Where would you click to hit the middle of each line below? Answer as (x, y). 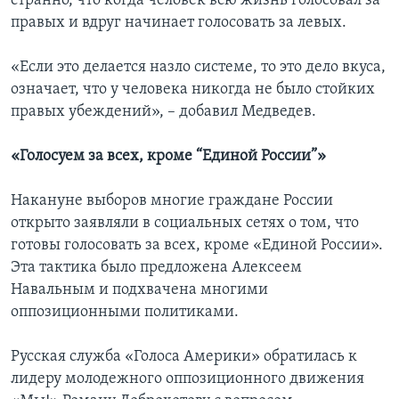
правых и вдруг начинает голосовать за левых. (179, 23)
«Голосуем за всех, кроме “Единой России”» (168, 157)
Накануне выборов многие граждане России (172, 201)
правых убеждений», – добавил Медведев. (163, 112)
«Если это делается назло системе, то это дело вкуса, (198, 68)
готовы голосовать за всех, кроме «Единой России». (197, 246)
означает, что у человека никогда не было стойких (193, 90)
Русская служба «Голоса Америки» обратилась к (184, 357)
